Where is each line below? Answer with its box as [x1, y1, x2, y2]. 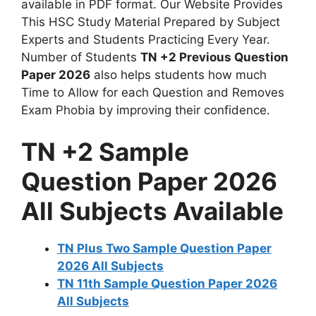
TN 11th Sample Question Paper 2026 [57, 276, 277, 291]
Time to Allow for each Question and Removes [21, 85, 284, 99]
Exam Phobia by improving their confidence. [21, 102, 270, 117]
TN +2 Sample [21, 137, 189, 166]
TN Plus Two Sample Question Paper [57, 241, 272, 255]
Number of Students [21, 49, 140, 64]
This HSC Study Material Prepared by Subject [21, 14, 280, 29]
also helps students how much [90, 67, 267, 82]
